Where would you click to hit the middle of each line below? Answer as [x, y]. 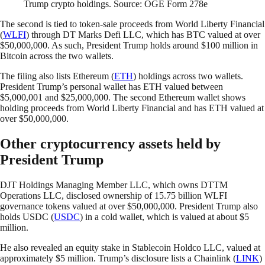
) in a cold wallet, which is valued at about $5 [164, 216]
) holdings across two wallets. [188, 76]
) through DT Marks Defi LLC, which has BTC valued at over [143, 35]
